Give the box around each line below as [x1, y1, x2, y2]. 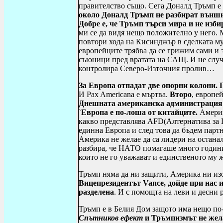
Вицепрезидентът [79, 179, 143, 187]
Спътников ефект [79, 214, 143, 222]
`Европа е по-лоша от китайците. [79, 108, 200, 116]
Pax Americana [87, 90, 136, 99]
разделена [79, 188, 114, 196]
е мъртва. [136, 90, 170, 99]
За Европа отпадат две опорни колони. [79, 81, 218, 90]
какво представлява [79, 117, 147, 125]
